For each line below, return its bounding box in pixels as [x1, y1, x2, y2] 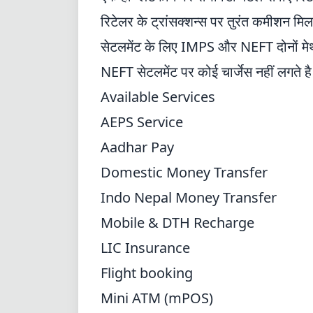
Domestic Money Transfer [101, 163, 268, 182]
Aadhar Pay [101, 138, 174, 156]
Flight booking [101, 263, 193, 282]
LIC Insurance [101, 238, 190, 257]
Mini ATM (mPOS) [101, 289, 213, 307]
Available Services [101, 87, 215, 106]
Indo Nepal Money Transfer [101, 188, 277, 207]
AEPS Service [101, 112, 183, 131]
